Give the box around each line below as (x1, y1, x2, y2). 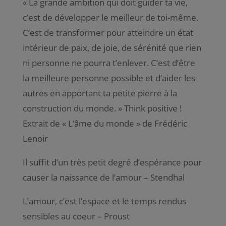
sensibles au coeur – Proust (22, 210, 130, 222)
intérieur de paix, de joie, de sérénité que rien (22, 41, 201, 53)
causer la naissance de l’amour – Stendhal (22, 171, 185, 183)
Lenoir (22, 132, 48, 144)
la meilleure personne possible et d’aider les (22, 72, 195, 84)
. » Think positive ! (114, 102, 182, 114)
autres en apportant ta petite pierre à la (22, 87, 177, 99)
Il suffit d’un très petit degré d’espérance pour (22, 156, 202, 168)
